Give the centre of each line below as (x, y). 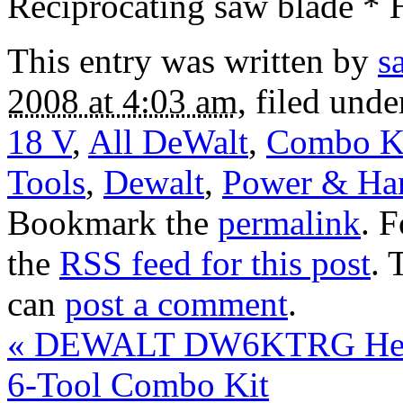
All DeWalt (168, 141)
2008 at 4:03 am (122, 101)
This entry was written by (193, 60)
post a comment (176, 303)
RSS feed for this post (215, 263)
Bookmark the (112, 222)
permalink (289, 222)
